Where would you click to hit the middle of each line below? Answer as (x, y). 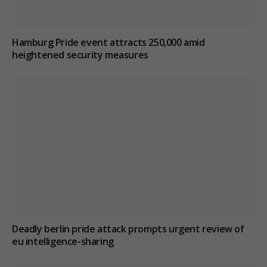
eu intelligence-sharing (63, 242)
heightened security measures (80, 55)
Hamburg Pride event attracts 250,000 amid (108, 42)
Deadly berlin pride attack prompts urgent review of (128, 229)
